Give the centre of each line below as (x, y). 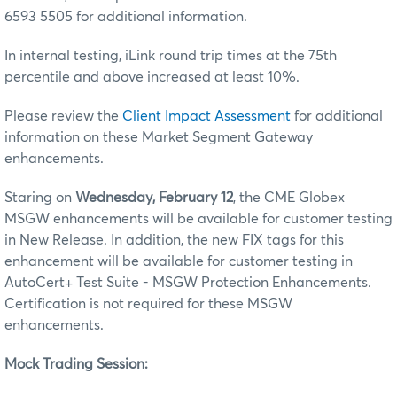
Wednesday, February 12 (154, 197)
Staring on (40, 197)
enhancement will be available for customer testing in (179, 261)
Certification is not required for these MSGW (148, 304)
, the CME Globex (289, 197)
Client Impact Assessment (206, 116)
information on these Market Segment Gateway (159, 137)
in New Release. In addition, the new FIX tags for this (174, 240)
